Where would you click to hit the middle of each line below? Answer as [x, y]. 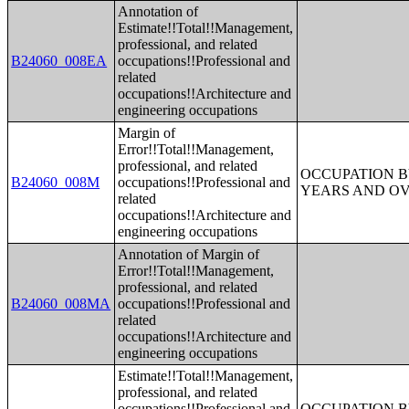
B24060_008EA [59, 61]
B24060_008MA [61, 304]
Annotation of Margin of [189, 254]
